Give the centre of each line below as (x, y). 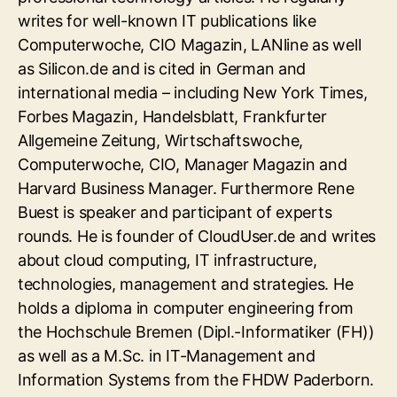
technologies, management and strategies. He (186, 284)
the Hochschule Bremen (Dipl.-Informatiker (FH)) (196, 331)
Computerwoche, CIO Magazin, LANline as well (190, 44)
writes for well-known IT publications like (167, 20)
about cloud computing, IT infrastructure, (167, 260)
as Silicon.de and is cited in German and (162, 68)
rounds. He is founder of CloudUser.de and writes (197, 236)
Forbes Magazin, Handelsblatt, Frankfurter (172, 116)
